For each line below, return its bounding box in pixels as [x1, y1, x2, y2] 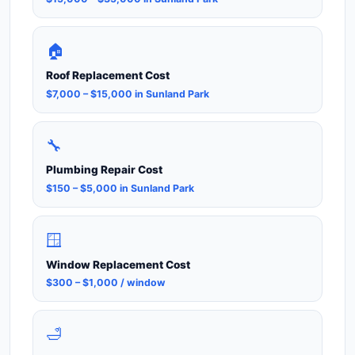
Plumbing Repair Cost [46, 163, 162, 177]
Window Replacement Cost [46, 258, 190, 271]
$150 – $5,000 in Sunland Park [46, 181, 194, 194]
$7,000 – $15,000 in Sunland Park [46, 87, 209, 100]
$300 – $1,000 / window [46, 276, 166, 288]
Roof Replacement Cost [46, 69, 170, 82]
